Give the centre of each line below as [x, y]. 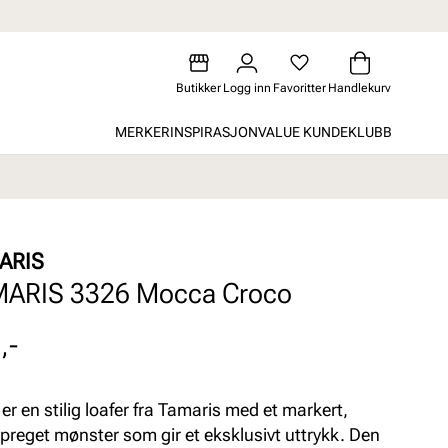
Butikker [198, 88]
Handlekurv [359, 88]
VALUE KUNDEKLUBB [325, 131]
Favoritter [299, 88]
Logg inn [247, 88]
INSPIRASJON [214, 131]
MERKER [142, 131]
